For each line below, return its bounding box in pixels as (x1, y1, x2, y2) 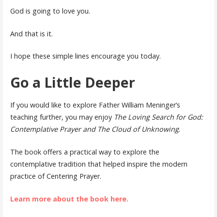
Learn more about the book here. (10, 194, 128, 203)
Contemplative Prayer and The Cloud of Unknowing (10, 124, 179, 134)
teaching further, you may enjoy (10, 112, 114, 122)
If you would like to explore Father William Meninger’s (10, 100, 180, 110)
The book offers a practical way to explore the (10, 147, 159, 157)
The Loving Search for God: (113, 112, 203, 122)
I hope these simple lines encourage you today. (10, 51, 161, 61)
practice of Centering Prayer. (10, 171, 101, 181)
